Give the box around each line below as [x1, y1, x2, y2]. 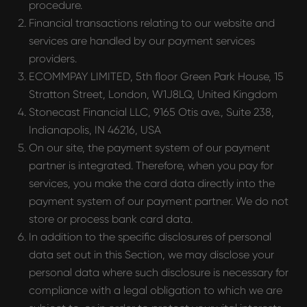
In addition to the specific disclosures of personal [29, 230, 271, 243]
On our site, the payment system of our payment [29, 141, 270, 154]
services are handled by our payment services [29, 34, 255, 47]
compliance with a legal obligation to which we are [29, 284, 282, 297]
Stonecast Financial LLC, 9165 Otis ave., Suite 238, [29, 106, 274, 119]
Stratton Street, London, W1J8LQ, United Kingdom [29, 88, 278, 101]
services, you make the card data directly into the [29, 177, 275, 190]
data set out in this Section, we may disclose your [29, 248, 274, 261]
